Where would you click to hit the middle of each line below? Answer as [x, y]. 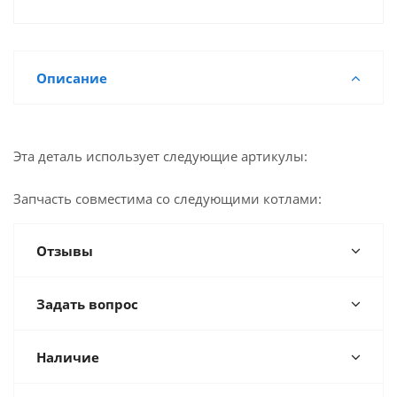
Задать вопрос [87, 304]
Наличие [68, 357]
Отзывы [65, 251]
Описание [72, 78]
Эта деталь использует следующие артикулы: [160, 156]
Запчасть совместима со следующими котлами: [167, 198]
